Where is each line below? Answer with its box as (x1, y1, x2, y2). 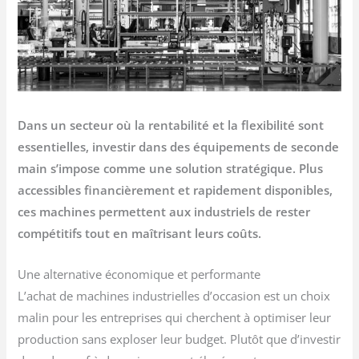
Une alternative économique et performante (18, 265, 261, 282)
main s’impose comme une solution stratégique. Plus (18, 160, 324, 177)
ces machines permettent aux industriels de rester (18, 204, 311, 220)
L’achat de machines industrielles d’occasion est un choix (18, 287, 331, 304)
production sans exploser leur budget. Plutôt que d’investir (18, 330, 341, 347)
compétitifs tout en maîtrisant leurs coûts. (18, 225, 262, 242)
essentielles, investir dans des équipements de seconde (18, 139, 340, 155)
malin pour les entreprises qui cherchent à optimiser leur (18, 309, 332, 325)
